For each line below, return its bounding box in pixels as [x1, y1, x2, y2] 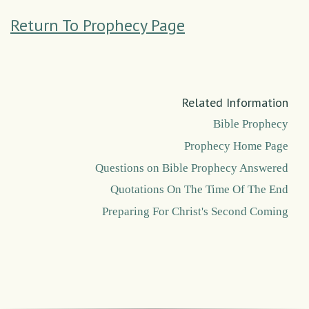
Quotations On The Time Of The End [110, 183, 288, 197]
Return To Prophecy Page [10, 14, 185, 37]
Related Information [181, 94, 288, 111]
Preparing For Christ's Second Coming [102, 205, 288, 219]
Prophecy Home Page [184, 139, 288, 153]
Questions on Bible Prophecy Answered [95, 161, 288, 175]
